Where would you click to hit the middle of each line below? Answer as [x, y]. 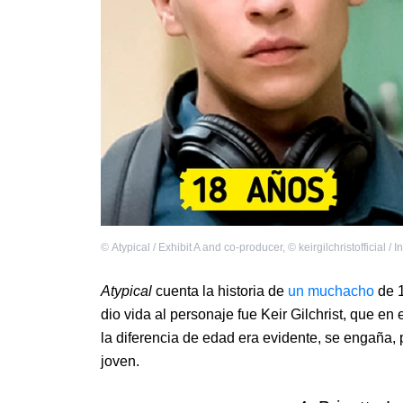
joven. [120, 362]
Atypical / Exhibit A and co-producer [197, 248]
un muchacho [331, 291]
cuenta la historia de [222, 291]
